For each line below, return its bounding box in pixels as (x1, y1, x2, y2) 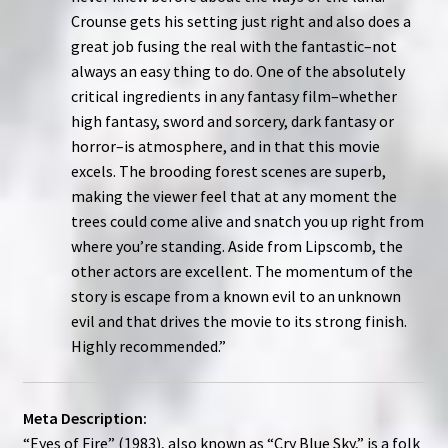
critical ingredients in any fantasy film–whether (70, 86, 397, 107)
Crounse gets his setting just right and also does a (70, 11, 411, 32)
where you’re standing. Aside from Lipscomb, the (70, 236, 403, 257)
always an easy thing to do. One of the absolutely (70, 61, 405, 82)
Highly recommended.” (70, 336, 226, 357)
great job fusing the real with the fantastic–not (70, 36, 397, 57)
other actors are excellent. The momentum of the (70, 261, 413, 282)
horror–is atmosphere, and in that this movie (70, 136, 380, 157)
